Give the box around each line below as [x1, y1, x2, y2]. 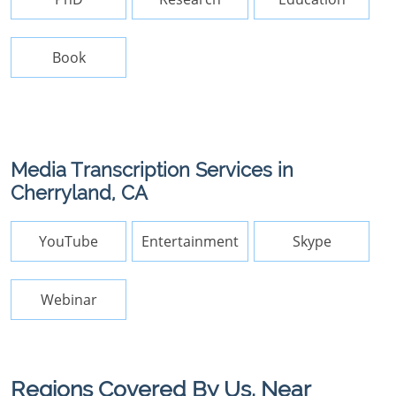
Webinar [40, 290, 97, 309]
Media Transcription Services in [11, 159, 293, 181]
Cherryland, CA [11, 182, 148, 204]
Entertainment [141, 232, 240, 251]
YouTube [39, 232, 99, 251]
